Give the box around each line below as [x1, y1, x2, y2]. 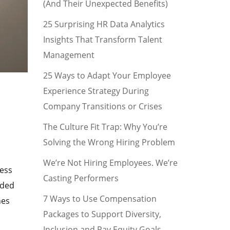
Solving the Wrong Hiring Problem [43, 137, 175, 148]
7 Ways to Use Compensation [43, 193, 157, 204]
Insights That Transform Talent [43, 34, 162, 45]
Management [43, 49, 94, 61]
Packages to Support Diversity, [43, 208, 161, 220]
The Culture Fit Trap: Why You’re [43, 121, 167, 132]
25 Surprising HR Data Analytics [43, 18, 165, 30]
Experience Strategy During [43, 85, 149, 97]
